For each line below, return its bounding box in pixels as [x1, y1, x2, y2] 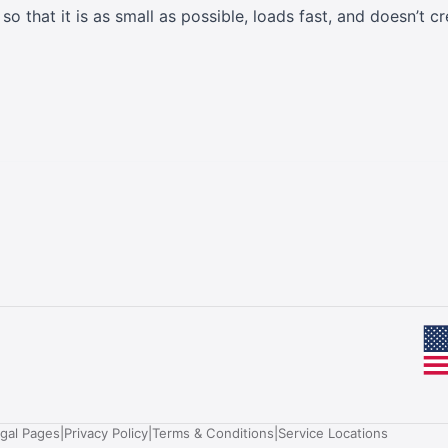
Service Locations [278, 425, 388, 442]
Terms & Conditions [152, 425, 274, 442]
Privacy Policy [64, 425, 148, 442]
